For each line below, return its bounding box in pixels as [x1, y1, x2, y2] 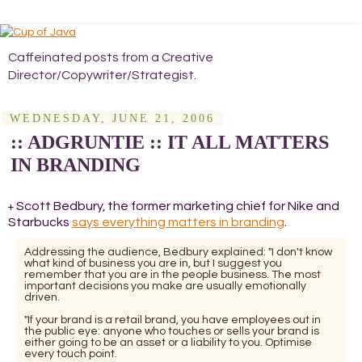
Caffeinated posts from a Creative [8, 51, 213, 64]
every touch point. [24, 347, 117, 360]
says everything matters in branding [72, 215, 284, 229]
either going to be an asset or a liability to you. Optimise [24, 336, 312, 348]
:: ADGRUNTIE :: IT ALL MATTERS [11, 131, 329, 153]
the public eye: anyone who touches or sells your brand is [24, 325, 319, 337]
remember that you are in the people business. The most [24, 268, 321, 280]
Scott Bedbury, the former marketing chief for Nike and [14, 199, 339, 213]
